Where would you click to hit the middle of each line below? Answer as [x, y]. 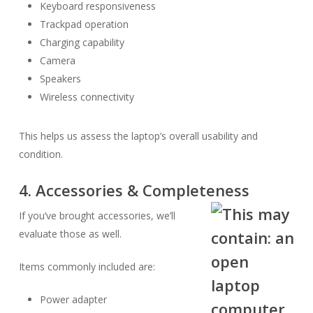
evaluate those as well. [70, 234]
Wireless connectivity [87, 97]
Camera [57, 60]
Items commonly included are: [87, 267]
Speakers [60, 79]
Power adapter [73, 299]
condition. [41, 154]
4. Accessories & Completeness [134, 190]
